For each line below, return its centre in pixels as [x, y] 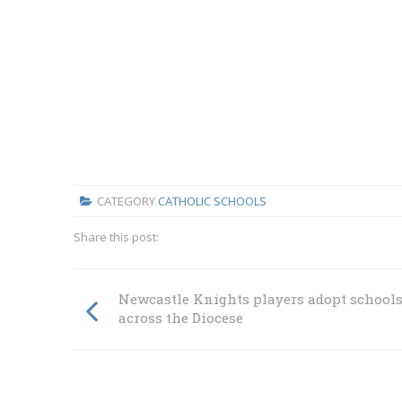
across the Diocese [181, 318]
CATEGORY [127, 201]
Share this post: [116, 237]
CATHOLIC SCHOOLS [212, 201]
